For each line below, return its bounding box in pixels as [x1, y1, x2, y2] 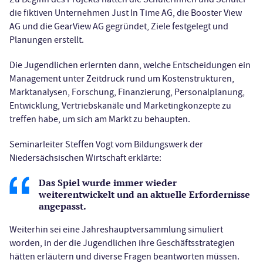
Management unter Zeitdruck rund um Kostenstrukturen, [9, 72, 234, 85]
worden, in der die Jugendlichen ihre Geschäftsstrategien [9, 237, 235, 249]
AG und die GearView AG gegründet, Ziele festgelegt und [9, 20, 228, 32]
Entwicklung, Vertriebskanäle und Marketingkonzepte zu [9, 99, 231, 112]
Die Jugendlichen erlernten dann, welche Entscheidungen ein [9, 59, 251, 71]
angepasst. [39, 199, 86, 213]
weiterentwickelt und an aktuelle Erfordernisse [39, 187, 250, 201]
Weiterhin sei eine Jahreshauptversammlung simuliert [9, 223, 223, 235]
